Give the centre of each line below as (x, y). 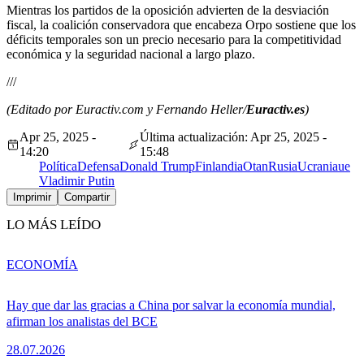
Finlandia (219, 167)
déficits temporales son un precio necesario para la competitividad (174, 40)
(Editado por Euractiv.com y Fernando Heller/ (126, 110)
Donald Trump (157, 167)
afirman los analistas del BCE (82, 321)
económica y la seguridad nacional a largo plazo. (131, 54)
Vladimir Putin (77, 181)
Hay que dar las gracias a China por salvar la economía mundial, (171, 305)
